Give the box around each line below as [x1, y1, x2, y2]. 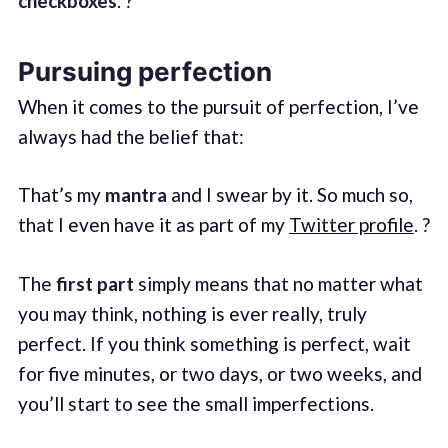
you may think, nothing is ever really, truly [17, 301, 367, 325]
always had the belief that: [17, 124, 244, 148]
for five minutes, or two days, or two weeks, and [17, 361, 422, 385]
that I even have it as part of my [17, 213, 289, 237]
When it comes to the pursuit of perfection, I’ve [17, 94, 419, 118]
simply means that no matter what [133, 271, 423, 295]
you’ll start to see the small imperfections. [17, 391, 374, 415]
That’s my [17, 183, 105, 207]
